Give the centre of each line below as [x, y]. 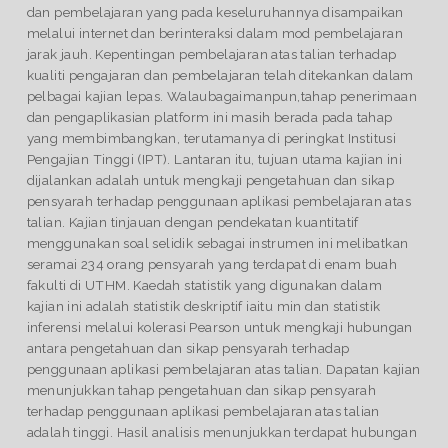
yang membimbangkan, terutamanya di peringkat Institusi [211, 137]
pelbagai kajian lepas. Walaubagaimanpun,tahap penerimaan [222, 95]
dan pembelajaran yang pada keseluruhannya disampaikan [215, 11]
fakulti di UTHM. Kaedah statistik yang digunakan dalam [204, 284]
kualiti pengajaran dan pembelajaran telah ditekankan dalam [220, 74]
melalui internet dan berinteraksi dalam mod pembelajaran [215, 32]
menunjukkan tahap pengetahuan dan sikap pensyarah [201, 389]
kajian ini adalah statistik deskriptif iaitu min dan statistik [203, 305]
